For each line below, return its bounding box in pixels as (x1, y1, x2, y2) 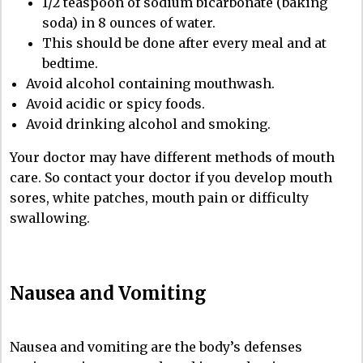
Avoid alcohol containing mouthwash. (26, 75, 275, 92)
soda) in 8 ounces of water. (42, 14, 216, 31)
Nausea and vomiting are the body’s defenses (10, 338, 302, 355)
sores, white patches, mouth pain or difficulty (10, 189, 309, 206)
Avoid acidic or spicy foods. (26, 95, 205, 112)
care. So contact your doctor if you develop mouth (10, 169, 332, 186)
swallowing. (10, 209, 90, 226)
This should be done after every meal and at (42, 34, 327, 51)
